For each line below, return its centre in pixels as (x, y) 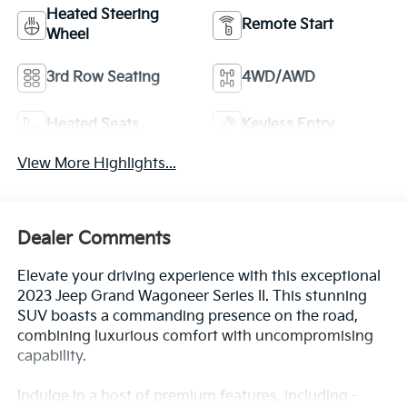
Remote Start (288, 25)
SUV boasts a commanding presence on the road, (187, 316)
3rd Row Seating (103, 78)
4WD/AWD (278, 78)
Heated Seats (92, 125)
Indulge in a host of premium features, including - (187, 396)
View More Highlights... (96, 164)
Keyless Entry (288, 125)
